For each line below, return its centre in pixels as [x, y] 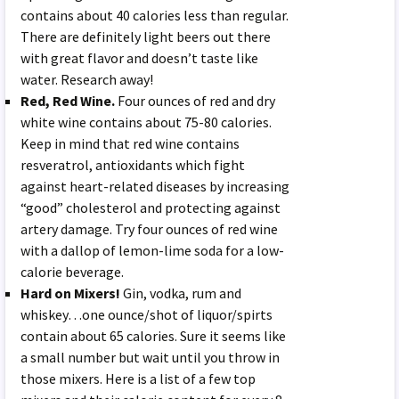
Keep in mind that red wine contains [130, 143]
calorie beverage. [73, 271]
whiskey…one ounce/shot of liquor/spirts [147, 314]
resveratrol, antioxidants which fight [133, 164]
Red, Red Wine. [69, 100]
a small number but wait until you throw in [151, 357]
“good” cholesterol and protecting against [151, 207]
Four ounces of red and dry [197, 100]
